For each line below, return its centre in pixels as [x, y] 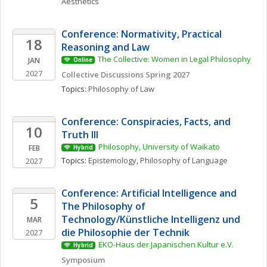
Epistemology [112, 160]
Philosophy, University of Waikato [159, 147]
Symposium [83, 260]
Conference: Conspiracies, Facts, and [146, 122]
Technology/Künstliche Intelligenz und [151, 219]
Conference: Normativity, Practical [142, 34]
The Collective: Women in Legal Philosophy [174, 59]
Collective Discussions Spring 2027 [125, 74]
